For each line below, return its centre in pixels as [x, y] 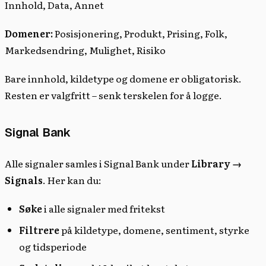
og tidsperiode [53, 246]
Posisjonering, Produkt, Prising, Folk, [140, 33]
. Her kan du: [72, 180]
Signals [24, 180]
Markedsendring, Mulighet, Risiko [85, 50]
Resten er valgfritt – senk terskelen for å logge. [113, 95]
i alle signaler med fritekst [104, 208]
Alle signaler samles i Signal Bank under [98, 163]
